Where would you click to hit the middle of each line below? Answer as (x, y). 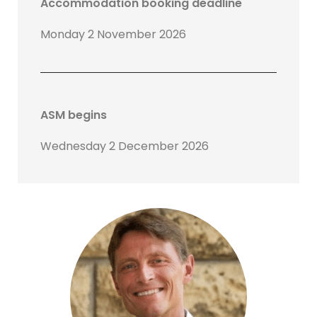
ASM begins (74, 115)
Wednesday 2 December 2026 (125, 146)
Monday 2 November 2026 (113, 35)
